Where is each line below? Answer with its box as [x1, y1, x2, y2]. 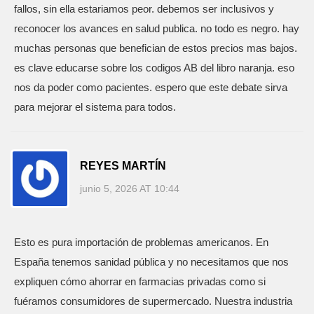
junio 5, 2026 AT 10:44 [80, 182, 179, 194]
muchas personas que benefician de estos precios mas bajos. [14, 42, 297, 54]
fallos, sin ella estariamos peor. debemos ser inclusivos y [14, 3, 274, 15]
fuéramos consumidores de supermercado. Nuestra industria [14, 295, 292, 307]
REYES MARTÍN [80, 159, 166, 172]
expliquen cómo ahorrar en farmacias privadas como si [14, 275, 266, 287]
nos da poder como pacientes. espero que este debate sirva [14, 81, 287, 93]
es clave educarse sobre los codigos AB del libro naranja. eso [14, 62, 294, 74]
